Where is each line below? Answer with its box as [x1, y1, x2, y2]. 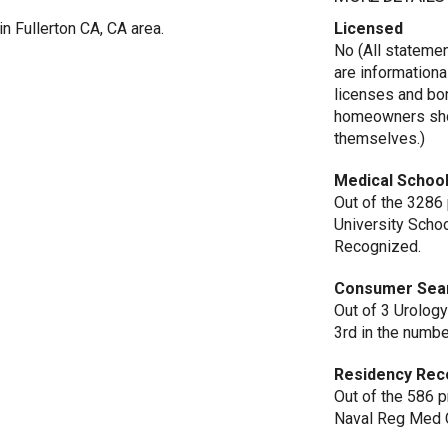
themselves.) [334, 129, 426, 148]
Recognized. [334, 237, 422, 256]
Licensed [334, 19, 404, 38]
